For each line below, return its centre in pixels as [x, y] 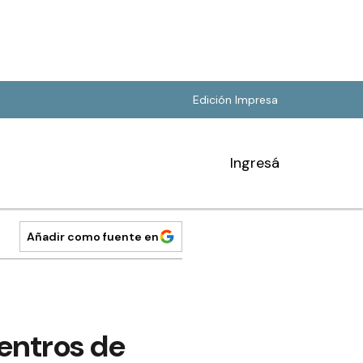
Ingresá [255, 163]
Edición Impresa [235, 100]
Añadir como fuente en [93, 237]
